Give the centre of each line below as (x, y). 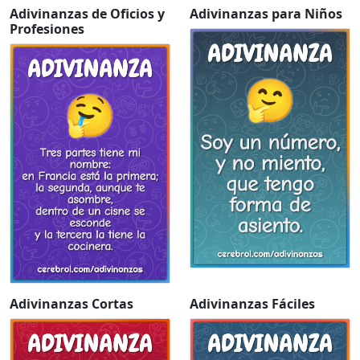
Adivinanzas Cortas (72, 304)
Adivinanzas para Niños (266, 14)
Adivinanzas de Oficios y (87, 14)
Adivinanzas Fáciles (252, 304)
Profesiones (47, 29)
